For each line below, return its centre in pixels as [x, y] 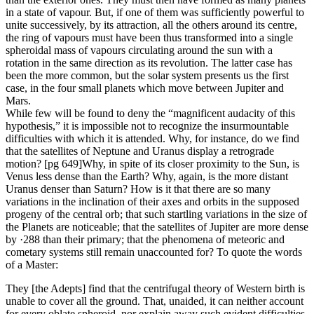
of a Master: [32, 265]
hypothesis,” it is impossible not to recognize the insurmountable [147, 126]
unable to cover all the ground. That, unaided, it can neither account [155, 301]
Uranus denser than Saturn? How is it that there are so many [138, 189]
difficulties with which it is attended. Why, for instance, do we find [152, 139]
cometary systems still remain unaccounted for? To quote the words [154, 252]
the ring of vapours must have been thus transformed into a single [149, 38]
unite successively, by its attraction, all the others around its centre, [151, 25]
